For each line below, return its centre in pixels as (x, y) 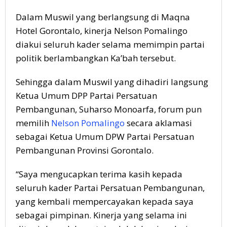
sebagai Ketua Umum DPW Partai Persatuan (105, 136)
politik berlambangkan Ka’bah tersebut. (96, 58)
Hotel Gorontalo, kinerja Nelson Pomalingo (102, 30)
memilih (33, 123)
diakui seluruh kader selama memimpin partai (110, 44)
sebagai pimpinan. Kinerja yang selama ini (101, 215)
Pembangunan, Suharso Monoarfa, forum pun (109, 109)
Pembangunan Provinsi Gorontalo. (85, 150)
